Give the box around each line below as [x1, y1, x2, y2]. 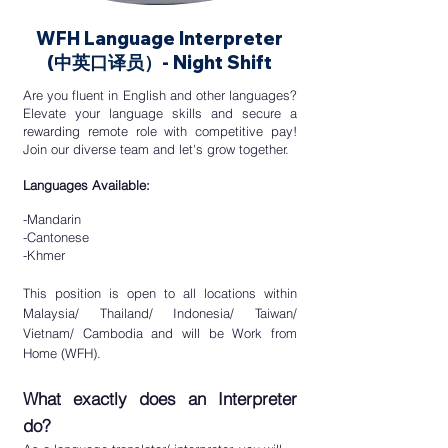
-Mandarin [23, 211, 81, 227]
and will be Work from [151, 325, 298, 341]
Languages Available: [23, 177, 150, 193]
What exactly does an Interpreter [23, 388, 297, 409]
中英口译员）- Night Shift [53, 51, 272, 74]
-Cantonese [23, 229, 89, 245]
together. [239, 141, 289, 157]
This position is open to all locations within [23, 285, 297, 301]
